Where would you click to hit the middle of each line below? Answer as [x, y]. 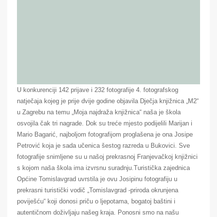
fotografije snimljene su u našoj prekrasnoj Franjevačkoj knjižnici [107, 156]
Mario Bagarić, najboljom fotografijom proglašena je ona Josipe [105, 134]
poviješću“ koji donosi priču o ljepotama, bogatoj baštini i [96, 201]
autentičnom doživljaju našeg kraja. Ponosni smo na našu [98, 212]
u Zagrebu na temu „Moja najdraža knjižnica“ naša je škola [99, 112]
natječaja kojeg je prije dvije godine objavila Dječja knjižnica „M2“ [108, 101]
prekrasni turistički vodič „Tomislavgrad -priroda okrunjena [98, 190]
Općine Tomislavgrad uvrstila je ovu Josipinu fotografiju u [97, 179]
